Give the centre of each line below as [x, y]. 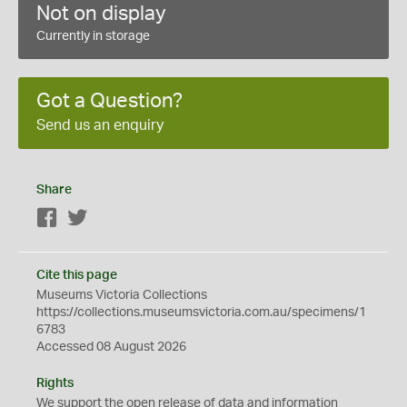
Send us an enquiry [100, 125]
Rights [55, 383]
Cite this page [77, 275]
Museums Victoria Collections [122, 295]
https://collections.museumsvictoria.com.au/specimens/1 [201, 313]
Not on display [101, 14]
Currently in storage [93, 36]
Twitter [108, 219]
